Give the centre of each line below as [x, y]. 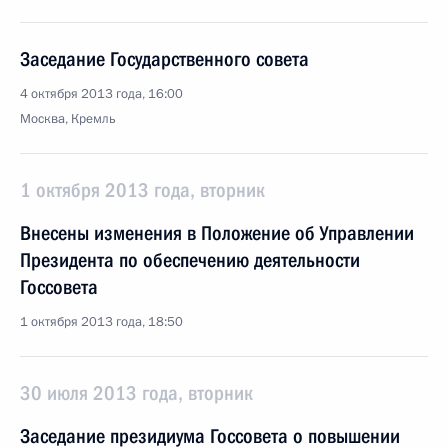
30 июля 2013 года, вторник [136, 393]
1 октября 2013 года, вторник [142, 190]
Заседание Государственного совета [164, 59]
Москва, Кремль [68, 119]
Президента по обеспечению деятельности [190, 260]
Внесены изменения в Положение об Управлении [217, 233]
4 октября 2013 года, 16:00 [101, 94]
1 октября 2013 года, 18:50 [101, 322]
